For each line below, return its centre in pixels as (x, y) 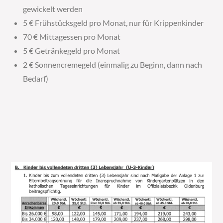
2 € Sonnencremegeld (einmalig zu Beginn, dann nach (113, 64)
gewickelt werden (53, 9)
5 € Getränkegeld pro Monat (72, 51)
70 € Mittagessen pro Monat (72, 37)
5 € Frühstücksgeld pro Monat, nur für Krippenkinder (113, 23)
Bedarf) (36, 78)
